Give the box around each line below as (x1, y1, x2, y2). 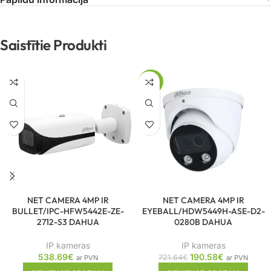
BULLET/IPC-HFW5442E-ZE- (11, 206, 124, 217)
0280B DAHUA (174, 217, 232, 228)
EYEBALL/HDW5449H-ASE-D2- (142, 206, 265, 217)
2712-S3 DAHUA (36, 217, 99, 228)
